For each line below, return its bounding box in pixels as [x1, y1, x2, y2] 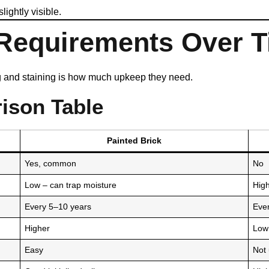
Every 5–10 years [25, 202, 92, 212]
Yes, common [25, 159, 77, 169]
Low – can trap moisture [25, 180, 117, 190]
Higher [25, 223, 50, 234]
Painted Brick [107, 136, 162, 146]
